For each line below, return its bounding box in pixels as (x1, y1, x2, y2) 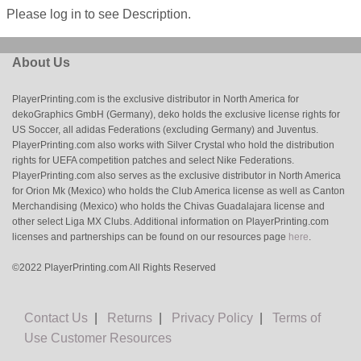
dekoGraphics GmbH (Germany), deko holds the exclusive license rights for (12, 109, 340, 121)
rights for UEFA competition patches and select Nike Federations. (12, 155, 294, 167)
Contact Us (24, 311, 88, 326)
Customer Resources (51, 331, 172, 346)
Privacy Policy (172, 311, 253, 326)
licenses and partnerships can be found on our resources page (12, 231, 286, 243)
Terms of (272, 311, 321, 326)
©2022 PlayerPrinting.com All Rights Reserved (12, 262, 216, 274)
